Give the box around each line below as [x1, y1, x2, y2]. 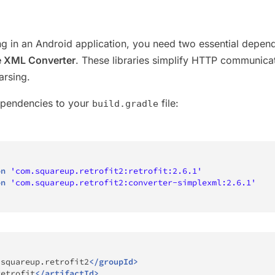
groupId [99, 256, 133, 267]
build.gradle [92, 98, 158, 109]
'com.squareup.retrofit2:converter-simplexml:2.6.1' [10, 177, 256, 188]
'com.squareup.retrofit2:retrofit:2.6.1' [10, 165, 202, 176]
